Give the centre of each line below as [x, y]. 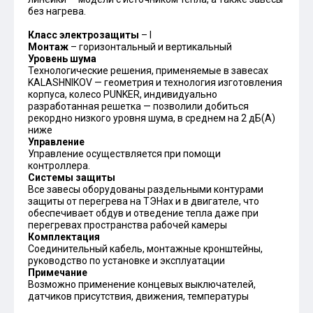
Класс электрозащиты [83, 35]
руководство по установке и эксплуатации [126, 261]
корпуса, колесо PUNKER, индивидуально [123, 94]
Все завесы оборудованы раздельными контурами [146, 189]
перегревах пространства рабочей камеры [129, 225]
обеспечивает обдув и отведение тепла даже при [143, 213]
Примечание [58, 272]
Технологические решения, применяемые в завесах [148, 71]
